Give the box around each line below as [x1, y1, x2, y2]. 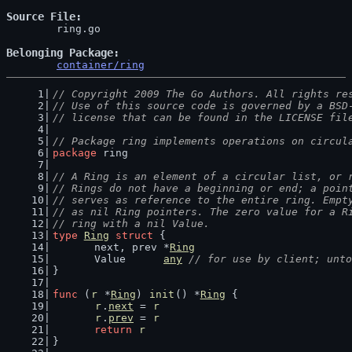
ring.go [6, 23, 57, 35]
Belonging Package [6, 46, 113, 59]
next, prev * [94, 241, 170, 253]
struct [115, 229, 153, 241]
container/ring [57, 59, 145, 71]
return [94, 324, 132, 335]
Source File [6, 10, 75, 23]
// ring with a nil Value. [52, 218, 210, 229]
